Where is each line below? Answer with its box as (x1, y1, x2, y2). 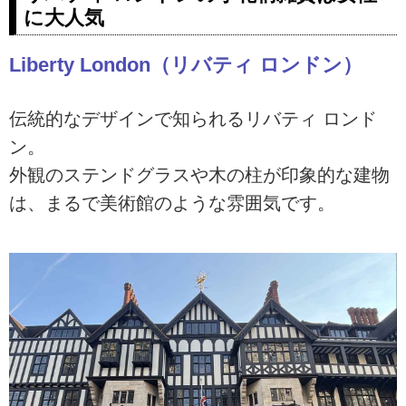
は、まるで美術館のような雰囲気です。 (9, 192, 335, 213)
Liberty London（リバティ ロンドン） (9, 53, 362, 76)
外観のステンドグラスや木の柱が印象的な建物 (9, 164, 390, 185)
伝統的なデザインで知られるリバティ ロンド (9, 108, 377, 129)
